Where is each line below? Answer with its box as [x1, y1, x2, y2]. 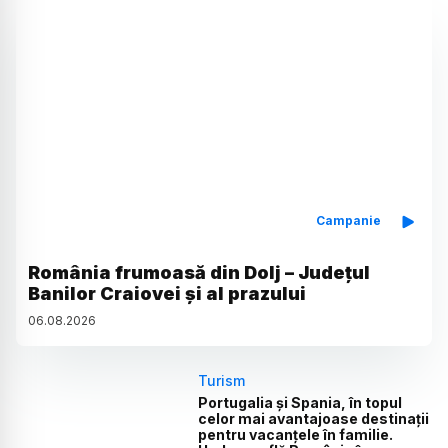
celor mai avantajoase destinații [198, 410, 430, 427]
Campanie [315, 212, 381, 228]
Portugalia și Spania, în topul [198, 394, 403, 411]
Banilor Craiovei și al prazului [28, 283, 306, 304]
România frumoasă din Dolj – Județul [28, 262, 370, 283]
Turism [198, 372, 246, 389]
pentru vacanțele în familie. [198, 426, 394, 443]
